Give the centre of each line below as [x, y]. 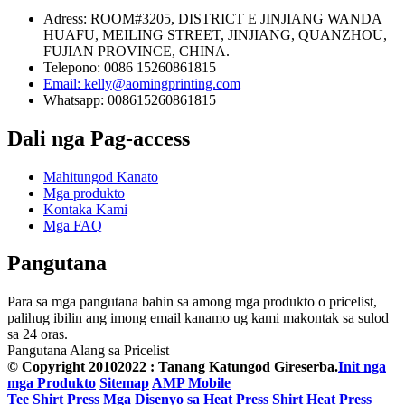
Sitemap [124, 383]
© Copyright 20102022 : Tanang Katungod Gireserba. [173, 367]
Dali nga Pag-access [99, 138]
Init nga [362, 367]
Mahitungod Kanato [101, 176]
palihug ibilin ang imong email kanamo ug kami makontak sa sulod [198, 318]
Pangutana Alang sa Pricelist [88, 351]
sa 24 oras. [38, 334]
